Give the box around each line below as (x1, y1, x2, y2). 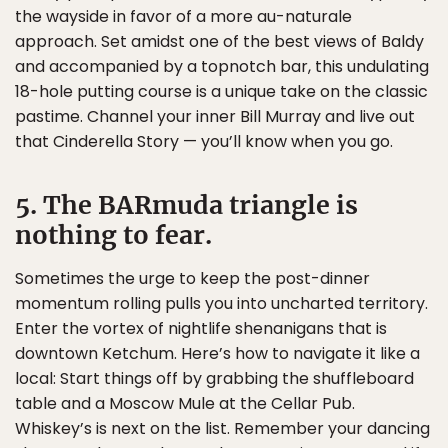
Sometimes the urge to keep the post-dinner (15, 266, 370, 290)
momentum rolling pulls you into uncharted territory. (15, 291, 428, 315)
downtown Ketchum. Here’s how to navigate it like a (15, 341, 420, 365)
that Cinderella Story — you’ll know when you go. (15, 129, 393, 153)
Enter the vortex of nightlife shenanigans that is (15, 316, 387, 340)
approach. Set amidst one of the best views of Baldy (15, 29, 424, 53)
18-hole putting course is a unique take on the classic (15, 79, 428, 103)
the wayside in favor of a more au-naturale (15, 4, 352, 28)
